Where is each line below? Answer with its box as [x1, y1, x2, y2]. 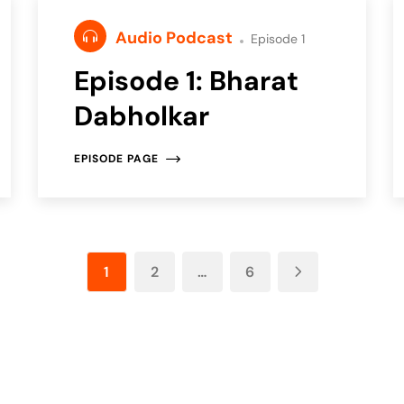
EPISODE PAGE [74, 151, 160, 166]
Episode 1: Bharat [74, 62, 299, 98]
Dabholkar [74, 97, 210, 133]
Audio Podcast [115, 26, 237, 49]
